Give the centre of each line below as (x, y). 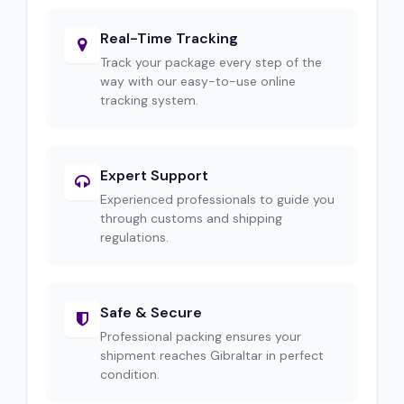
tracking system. (149, 100)
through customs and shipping (191, 218)
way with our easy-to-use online (198, 81)
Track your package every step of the (211, 62)
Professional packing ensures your (201, 336)
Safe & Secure (151, 312)
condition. (130, 374)
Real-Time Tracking (169, 38)
